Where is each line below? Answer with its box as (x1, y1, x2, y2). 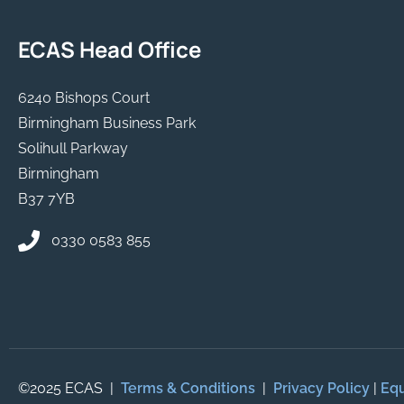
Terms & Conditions (121, 380, 255, 398)
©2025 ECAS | (18, 380, 121, 398)
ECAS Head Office (18, 33, 201, 64)
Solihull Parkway (18, 139, 128, 157)
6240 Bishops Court (18, 88, 150, 106)
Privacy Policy (273, 380, 370, 398)
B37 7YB (18, 189, 75, 207)
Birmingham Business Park (18, 114, 196, 132)
